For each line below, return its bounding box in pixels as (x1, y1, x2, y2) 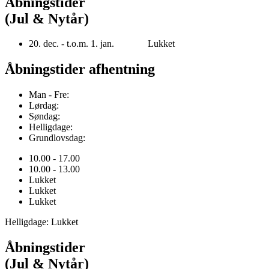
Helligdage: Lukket (5, 217, 78, 228)
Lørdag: (29, 100, 59, 111)
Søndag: (29, 111, 60, 122)
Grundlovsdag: (29, 133, 85, 144)
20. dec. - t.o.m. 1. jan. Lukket (29, 38, 175, 49)
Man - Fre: (29, 89, 69, 100)
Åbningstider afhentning (5, 61, 155, 77)
